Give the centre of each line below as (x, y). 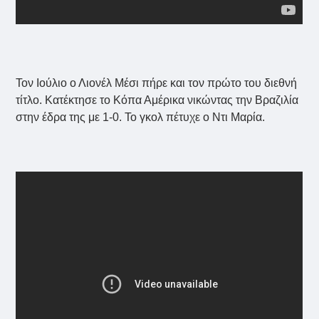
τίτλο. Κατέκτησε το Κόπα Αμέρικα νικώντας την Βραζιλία (157, 100)
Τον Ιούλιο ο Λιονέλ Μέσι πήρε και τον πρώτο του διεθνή (157, 83)
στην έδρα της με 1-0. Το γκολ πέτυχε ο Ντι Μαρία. (141, 117)
